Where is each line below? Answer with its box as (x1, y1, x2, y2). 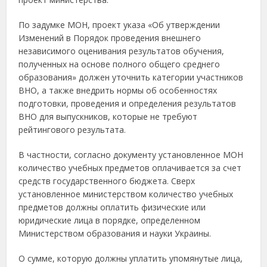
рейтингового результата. (18, 124, 126, 135)
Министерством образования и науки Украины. (18, 228, 212, 239)
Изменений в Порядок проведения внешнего (18, 32, 201, 44)
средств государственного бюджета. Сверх (18, 175, 195, 187)
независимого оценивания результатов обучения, (18, 45, 225, 57)
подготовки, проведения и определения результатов (18, 98, 237, 109)
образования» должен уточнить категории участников (18, 72, 244, 83)
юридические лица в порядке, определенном (18, 215, 201, 226)
